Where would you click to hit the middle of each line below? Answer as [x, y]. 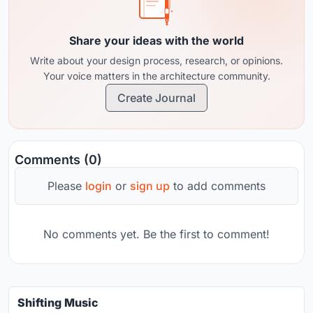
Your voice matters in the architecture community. [156, 75]
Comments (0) [58, 159]
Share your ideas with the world [156, 40]
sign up [150, 185]
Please [66, 185]
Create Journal [156, 97]
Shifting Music [58, 302]
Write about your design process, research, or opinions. [156, 60]
